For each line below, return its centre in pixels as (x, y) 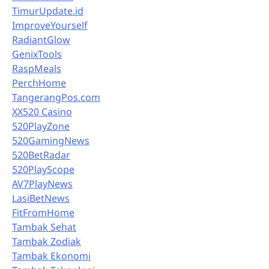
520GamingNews (51, 140)
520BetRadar (41, 155)
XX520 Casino (42, 111)
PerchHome (39, 83)
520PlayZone (41, 126)
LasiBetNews (41, 198)
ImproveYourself (50, 25)
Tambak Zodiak (47, 241)
